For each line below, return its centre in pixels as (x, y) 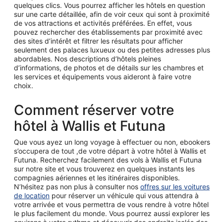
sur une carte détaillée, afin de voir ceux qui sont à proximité (112, 14)
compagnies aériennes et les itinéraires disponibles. (97, 177)
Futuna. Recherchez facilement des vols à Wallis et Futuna (108, 160)
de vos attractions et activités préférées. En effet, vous (103, 23)
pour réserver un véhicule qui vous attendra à (124, 195)
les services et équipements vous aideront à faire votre (103, 76)
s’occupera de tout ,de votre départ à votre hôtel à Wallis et (110, 151)
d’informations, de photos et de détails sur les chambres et (109, 67)
